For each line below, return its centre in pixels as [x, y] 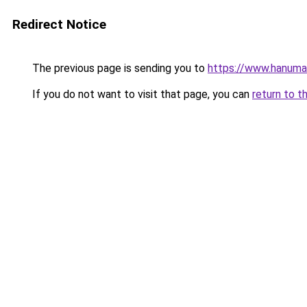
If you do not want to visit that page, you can [141, 94]
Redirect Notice [59, 24]
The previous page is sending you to [119, 68]
